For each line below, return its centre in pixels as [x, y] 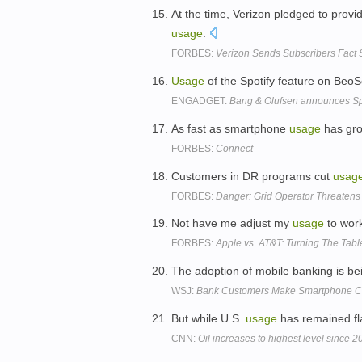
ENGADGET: [200, 101]
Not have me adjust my [232, 223]
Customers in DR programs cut [252, 176]
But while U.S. [208, 318]
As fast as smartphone [230, 128]
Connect [234, 148]
